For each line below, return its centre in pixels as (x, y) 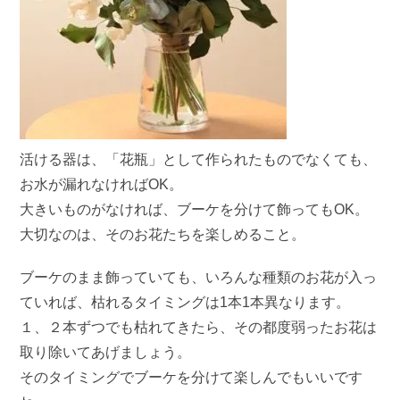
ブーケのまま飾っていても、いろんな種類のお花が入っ (199, 277)
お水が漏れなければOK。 (102, 184)
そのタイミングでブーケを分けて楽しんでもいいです (192, 377)
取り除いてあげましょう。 (106, 352)
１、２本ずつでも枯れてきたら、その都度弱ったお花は (199, 327)
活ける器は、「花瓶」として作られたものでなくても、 (199, 159)
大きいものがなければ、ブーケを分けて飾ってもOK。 (195, 209)
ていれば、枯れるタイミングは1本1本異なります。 (185, 302)
